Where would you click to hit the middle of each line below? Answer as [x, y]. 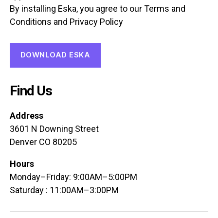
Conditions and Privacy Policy [66, 21]
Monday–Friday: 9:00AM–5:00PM [73, 177]
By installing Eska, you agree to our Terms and [98, 8]
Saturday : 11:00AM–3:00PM [64, 190]
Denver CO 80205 [43, 142]
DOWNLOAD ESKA [55, 55]
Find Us [31, 91]
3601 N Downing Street [54, 128]
